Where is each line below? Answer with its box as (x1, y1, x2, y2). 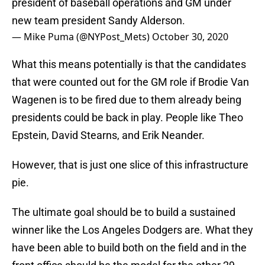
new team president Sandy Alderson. (12, 14, 185, 27)
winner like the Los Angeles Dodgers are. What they (12, 224, 253, 237)
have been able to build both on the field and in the (12, 241, 247, 254)
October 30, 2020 (152, 30, 228, 44)
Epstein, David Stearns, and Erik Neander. (12, 129, 205, 142)
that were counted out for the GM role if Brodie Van (12, 76, 249, 89)
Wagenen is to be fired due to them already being (12, 93, 241, 106)
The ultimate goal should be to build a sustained (12, 206, 235, 219)
